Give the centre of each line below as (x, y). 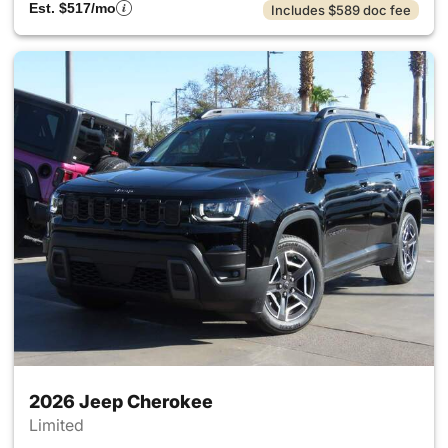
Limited (58, 425)
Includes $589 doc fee (341, 10)
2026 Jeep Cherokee (121, 401)
